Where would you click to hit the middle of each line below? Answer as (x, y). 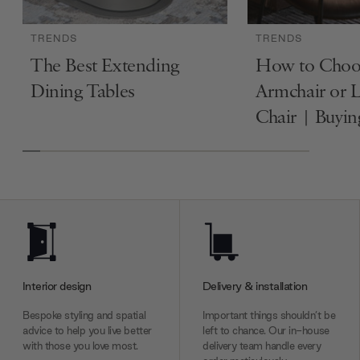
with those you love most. (80, 346)
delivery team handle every (262, 346)
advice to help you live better (87, 330)
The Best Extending (105, 66)
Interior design (57, 286)
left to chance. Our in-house (266, 330)
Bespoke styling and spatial (84, 315)
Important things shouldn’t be (269, 315)
